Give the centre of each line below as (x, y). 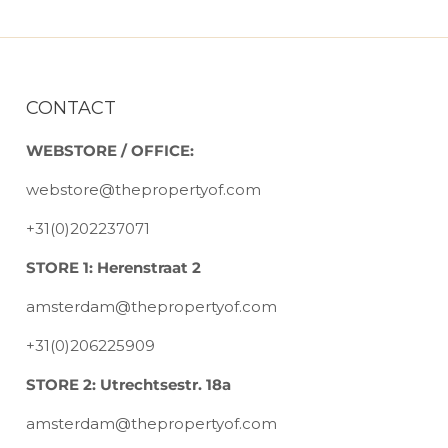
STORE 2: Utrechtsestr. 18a (128, 385)
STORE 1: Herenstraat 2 (113, 268)
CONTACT (71, 108)
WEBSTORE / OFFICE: (110, 151)
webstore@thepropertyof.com (143, 190)
